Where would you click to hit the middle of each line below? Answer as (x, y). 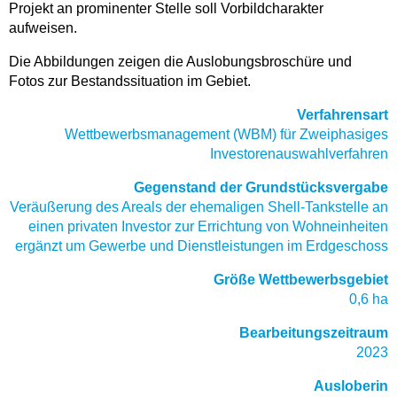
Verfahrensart (343, 115)
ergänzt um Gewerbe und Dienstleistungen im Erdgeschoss (202, 246)
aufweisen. (43, 28)
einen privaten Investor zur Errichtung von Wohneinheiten (208, 226)
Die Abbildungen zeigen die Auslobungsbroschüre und (180, 62)
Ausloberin (351, 386)
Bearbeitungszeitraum (314, 333)
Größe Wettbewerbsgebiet (301, 280)
